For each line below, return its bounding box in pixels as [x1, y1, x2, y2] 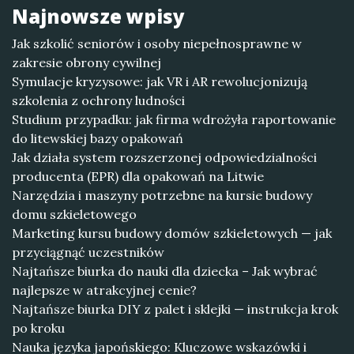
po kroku [12, 320, 65, 336]
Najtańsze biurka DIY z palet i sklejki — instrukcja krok [12, 301, 338, 317]
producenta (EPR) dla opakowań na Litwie [12, 168, 264, 184]
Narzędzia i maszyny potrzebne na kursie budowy [12, 187, 312, 203]
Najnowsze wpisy [12, 3, 185, 29]
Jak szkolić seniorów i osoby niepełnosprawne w [12, 36, 302, 51]
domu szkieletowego [12, 206, 137, 222]
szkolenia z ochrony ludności [12, 92, 185, 108]
